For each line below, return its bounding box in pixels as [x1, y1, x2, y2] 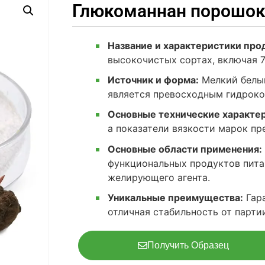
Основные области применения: [107, 143, 262, 155]
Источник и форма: [107, 74, 199, 86]
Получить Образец [147, 238, 230, 252]
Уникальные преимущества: [107, 192, 243, 203]
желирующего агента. [107, 172, 210, 183]
